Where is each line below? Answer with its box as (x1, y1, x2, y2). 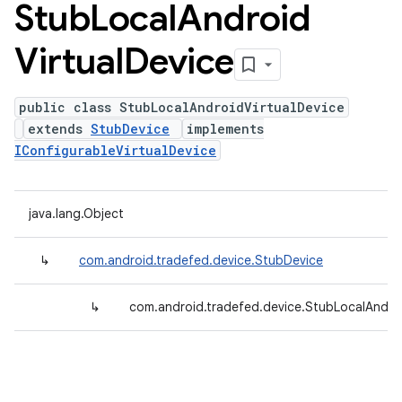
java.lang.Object (29, 205, 124, 222)
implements (187, 120, 264, 137)
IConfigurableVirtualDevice (14, 142, 216, 159)
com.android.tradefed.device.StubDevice (79, 252, 323, 268)
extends (28, 120, 91, 137)
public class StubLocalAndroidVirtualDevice (19, 99, 345, 116)
